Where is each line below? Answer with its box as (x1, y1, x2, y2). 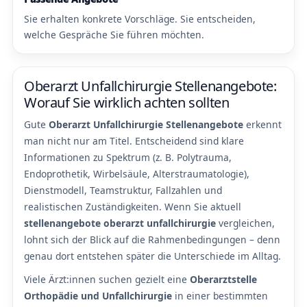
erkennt (243, 118, 282, 132)
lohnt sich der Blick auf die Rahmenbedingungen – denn (24, 233, 280, 247)
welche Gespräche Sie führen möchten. (24, 28, 204, 42)
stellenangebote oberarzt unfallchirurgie (24, 217, 216, 230)
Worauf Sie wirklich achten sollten (24, 93, 230, 112)
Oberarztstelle (190, 273, 257, 286)
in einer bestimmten (172, 289, 268, 303)
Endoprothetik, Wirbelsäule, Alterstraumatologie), (24, 167, 249, 181)
